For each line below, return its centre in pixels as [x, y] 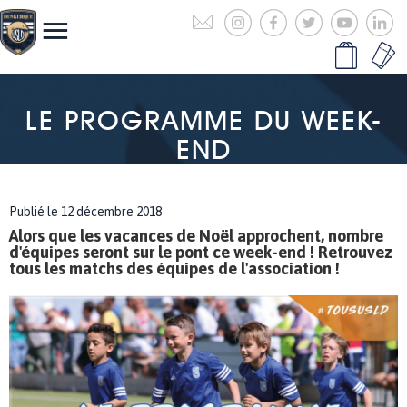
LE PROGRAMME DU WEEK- [203, 120]
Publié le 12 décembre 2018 [85, 212]
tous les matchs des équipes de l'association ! [174, 268]
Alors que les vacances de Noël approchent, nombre [196, 236]
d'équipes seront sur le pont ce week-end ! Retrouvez [201, 252]
